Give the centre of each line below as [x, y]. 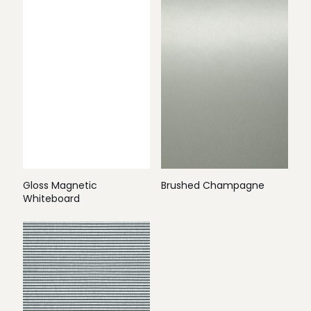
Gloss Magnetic [60, 185]
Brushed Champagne [212, 185]
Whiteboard [51, 199]
